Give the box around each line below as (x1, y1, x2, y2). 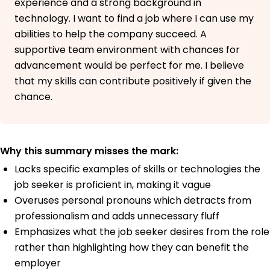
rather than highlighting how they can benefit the (14, 240, 249, 254)
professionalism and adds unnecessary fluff (14, 209, 219, 223)
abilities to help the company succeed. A (14, 27, 207, 41)
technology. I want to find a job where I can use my (14, 11, 254, 25)
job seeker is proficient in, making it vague (14, 177, 211, 192)
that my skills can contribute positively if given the (14, 74, 251, 88)
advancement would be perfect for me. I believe (14, 58, 244, 72)
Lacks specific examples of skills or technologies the (14, 162, 260, 176)
